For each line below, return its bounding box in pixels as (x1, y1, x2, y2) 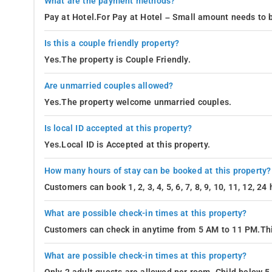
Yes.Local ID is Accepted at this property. (44, 139, 210, 150)
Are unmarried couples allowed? (44, 80, 174, 91)
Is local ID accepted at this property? (44, 123, 192, 134)
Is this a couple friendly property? (44, 38, 180, 49)
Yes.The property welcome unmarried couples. (44, 97, 232, 107)
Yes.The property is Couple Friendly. (44, 54, 191, 65)
